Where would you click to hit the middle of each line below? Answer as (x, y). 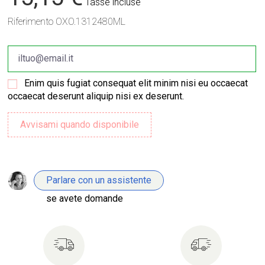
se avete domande (85, 198)
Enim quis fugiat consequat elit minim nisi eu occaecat (136, 83)
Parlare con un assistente (99, 180)
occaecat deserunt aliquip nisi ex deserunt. (96, 96)
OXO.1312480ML (91, 21)
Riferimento (31, 21)
